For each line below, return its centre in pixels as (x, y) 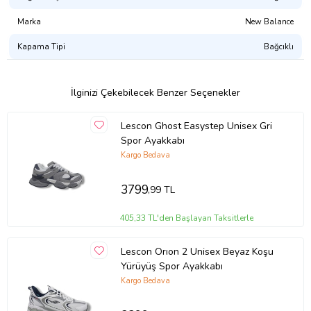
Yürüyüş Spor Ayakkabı (171, 266)
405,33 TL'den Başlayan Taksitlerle (187, 218)
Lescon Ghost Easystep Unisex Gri (152, 126)
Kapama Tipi (41, 47)
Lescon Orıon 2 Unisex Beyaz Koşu (197, 251)
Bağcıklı (279, 47)
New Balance (269, 22)
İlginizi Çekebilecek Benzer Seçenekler (155, 93)
